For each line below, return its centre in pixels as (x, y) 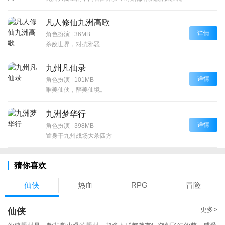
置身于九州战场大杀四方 (79, 135)
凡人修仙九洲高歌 (78, 22)
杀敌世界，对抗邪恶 (73, 44)
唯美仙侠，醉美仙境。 (76, 90)
